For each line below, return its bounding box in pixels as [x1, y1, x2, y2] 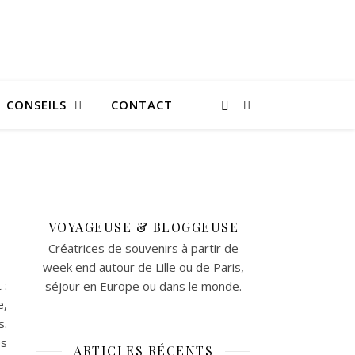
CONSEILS [6, 97, 67, 113]
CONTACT [110, 97, 173, 113]
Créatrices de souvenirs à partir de [48, 240, 239, 256]
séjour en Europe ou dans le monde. [45, 278, 242, 294]
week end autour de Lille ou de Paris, [43, 259, 244, 275]
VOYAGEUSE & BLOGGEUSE [48, 219, 239, 235]
